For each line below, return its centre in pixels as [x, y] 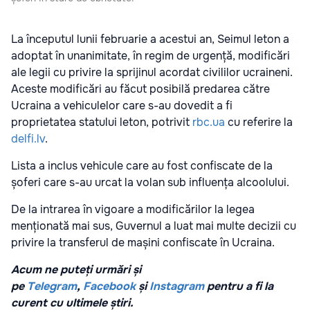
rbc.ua [209, 122]
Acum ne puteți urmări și [76, 269]
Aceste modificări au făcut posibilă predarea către [140, 89]
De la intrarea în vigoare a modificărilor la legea [133, 209]
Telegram [52, 286]
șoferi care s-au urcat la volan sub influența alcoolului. [150, 182]
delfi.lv [28, 138]
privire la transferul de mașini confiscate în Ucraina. [143, 242]
